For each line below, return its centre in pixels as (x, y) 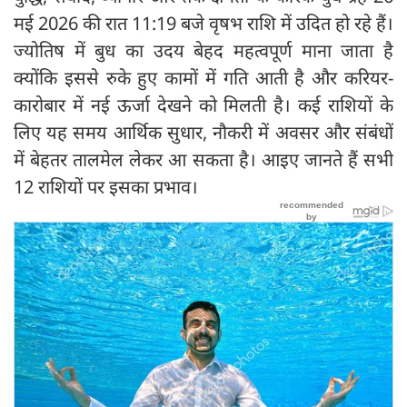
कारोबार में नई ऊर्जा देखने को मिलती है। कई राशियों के (203, 104)
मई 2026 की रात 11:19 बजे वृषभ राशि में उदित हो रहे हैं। (203, 23)
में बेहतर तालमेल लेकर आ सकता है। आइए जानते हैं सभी (203, 159)
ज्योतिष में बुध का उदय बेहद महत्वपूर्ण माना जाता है (203, 50)
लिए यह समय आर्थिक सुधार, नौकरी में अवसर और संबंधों (203, 132)
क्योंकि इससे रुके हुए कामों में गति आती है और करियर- (203, 77)
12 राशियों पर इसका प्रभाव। (106, 186)
